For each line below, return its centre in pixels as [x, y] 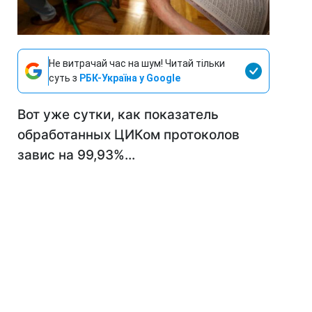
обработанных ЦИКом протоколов [128, 135]
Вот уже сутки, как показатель [118, 115]
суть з [64, 78]
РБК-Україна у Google [130, 78]
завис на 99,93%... [76, 155]
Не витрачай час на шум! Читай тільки [137, 64]
